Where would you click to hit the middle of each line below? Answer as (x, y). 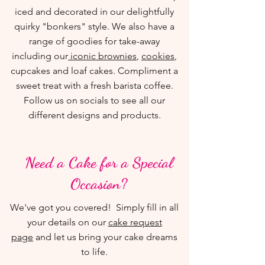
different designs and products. (94, 115)
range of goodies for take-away (94, 41)
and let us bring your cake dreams (105, 237)
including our (40, 56)
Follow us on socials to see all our (94, 100)
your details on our (67, 222)
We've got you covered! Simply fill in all (94, 207)
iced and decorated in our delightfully (94, 12)
